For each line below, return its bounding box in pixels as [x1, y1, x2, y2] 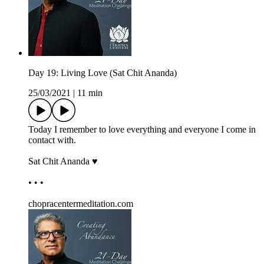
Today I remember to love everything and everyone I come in [28, 124, 256, 135]
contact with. [28, 135, 76, 146]
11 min [77, 88, 103, 98]
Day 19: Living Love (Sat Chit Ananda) [28, 68, 177, 78]
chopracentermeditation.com [28, 199, 133, 209]
